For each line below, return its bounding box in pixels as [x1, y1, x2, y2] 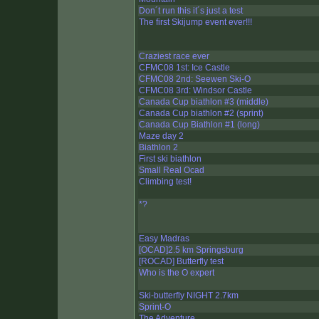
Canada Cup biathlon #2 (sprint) [139, 108, 263, 119]
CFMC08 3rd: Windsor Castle [139, 85, 252, 96]
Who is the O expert [139, 268, 214, 278]
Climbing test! [139, 177, 192, 187]
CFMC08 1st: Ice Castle [139, 63, 230, 73]
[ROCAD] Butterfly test [139, 256, 224, 267]
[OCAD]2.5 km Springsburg [139, 245, 244, 256]
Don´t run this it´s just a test [139, 6, 243, 16]
